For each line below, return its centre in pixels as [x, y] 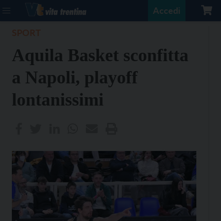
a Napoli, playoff [75, 77]
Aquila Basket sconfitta [100, 55]
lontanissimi [58, 100]
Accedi [167, 10]
